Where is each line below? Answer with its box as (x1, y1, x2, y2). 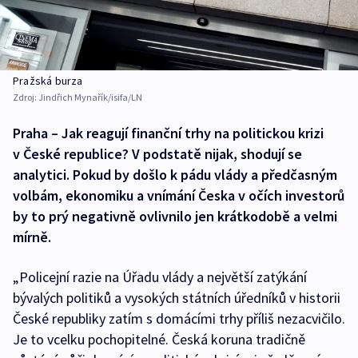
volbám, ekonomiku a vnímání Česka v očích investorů (13, 186, 344, 205)
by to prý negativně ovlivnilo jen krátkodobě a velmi (13, 207, 337, 226)
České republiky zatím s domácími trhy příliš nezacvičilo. (13, 309, 345, 328)
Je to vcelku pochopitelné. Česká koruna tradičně (13, 330, 305, 349)
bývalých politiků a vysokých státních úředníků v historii (13, 288, 340, 308)
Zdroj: (13, 91, 38, 104)
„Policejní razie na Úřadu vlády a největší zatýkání (13, 268, 307, 287)
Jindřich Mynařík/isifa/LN (38, 91, 142, 104)
